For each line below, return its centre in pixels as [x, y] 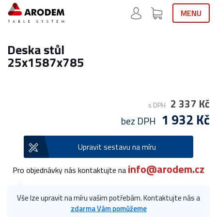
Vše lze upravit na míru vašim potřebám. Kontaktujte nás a [108, 198]
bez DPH [139, 121]
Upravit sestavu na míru [117, 147]
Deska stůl [36, 50]
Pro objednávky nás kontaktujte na [70, 170]
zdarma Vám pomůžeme [108, 209]
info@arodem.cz [166, 169]
